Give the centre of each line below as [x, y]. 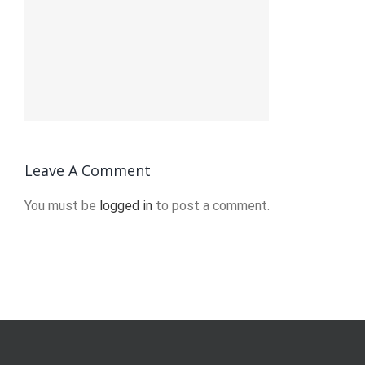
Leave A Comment [88, 170]
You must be [62, 205]
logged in [126, 205]
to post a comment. [211, 205]
